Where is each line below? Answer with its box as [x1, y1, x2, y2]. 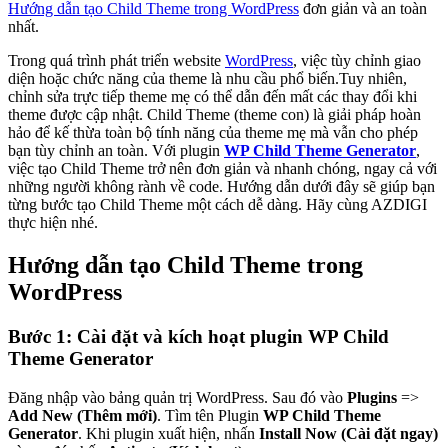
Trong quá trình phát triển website [8, 52, 225, 70]
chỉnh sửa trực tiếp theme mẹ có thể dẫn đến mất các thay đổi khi [8, 88, 417, 106]
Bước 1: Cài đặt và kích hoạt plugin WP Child [8, 326, 389, 348]
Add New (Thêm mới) [8, 406, 157, 424]
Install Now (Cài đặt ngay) [259, 424, 438, 442]
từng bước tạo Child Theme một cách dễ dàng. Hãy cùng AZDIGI [8, 196, 427, 214]
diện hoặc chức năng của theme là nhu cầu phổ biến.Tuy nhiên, [8, 70, 407, 88]
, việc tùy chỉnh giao [293, 52, 421, 70]
